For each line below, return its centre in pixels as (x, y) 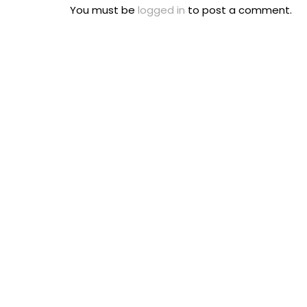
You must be (104, 10)
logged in (161, 10)
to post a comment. (238, 10)
